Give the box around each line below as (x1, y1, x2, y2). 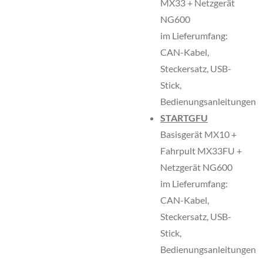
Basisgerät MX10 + (160, 129, 237, 140)
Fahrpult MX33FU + (160, 145, 242, 156)
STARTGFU (160, 112, 208, 123)
